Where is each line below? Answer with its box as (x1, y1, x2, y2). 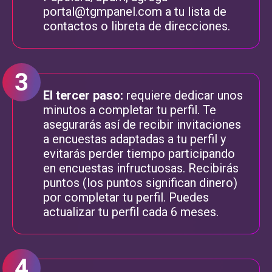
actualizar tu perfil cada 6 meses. (43, 204, 219, 219)
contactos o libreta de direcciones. (43, 18, 230, 33)
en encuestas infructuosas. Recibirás (43, 160, 239, 175)
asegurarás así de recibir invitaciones (43, 117, 241, 132)
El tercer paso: (43, 87, 123, 103)
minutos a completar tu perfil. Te (43, 102, 216, 117)
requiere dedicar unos (123, 87, 243, 103)
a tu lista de (162, 4, 226, 19)
